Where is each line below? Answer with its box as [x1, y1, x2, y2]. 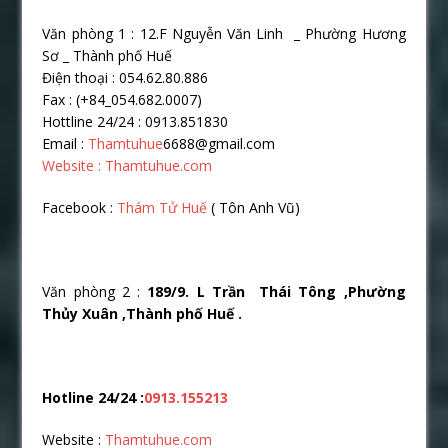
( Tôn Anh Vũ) [207, 197, 301, 217]
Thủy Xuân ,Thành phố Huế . [42, 303, 243, 323]
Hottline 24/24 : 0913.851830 [42, 111, 229, 131]
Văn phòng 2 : [42, 281, 141, 301]
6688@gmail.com [163, 133, 276, 153]
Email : [42, 133, 89, 153]
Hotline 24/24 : [42, 387, 145, 407]
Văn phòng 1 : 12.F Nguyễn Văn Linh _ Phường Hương [42, 23, 406, 43]
